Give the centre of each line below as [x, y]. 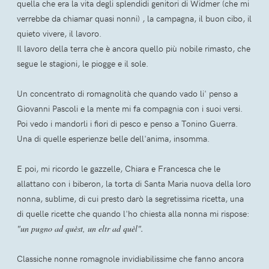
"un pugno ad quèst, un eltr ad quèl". [80, 229]
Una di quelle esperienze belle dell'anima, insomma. [113, 139]
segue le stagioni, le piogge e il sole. [83, 64]
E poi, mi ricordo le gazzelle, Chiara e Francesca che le [119, 169]
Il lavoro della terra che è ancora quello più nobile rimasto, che [134, 49]
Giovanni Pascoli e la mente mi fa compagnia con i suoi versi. [130, 109]
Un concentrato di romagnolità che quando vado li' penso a [127, 94]
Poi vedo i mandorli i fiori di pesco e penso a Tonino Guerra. [127, 124]
